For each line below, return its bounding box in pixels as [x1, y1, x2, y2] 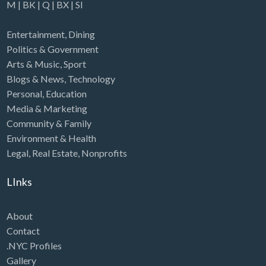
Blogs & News [6, 72, 64, 84]
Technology [67, 72, 115, 84]
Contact [6, 225, 40, 237]
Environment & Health [6, 132, 96, 144]
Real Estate [31, 147, 78, 159]
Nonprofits [81, 147, 127, 159]
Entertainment [6, 28, 65, 40]
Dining [68, 28, 95, 40]
